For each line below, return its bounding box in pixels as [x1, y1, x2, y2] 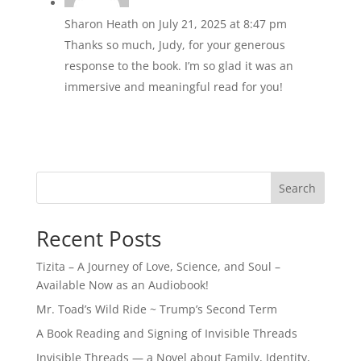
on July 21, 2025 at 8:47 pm [141, 16, 287, 31]
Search [279, 180, 317, 196]
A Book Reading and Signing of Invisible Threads [35, 326, 297, 341]
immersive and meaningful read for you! [64, 79, 283, 94]
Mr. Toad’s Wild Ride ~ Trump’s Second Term [35, 301, 277, 317]
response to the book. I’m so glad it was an [64, 58, 293, 73]
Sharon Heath [64, 16, 139, 31]
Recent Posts [35, 224, 161, 253]
